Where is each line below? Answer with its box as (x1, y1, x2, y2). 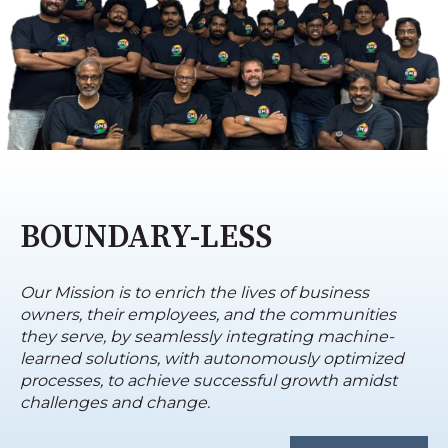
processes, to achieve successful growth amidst (20, 371, 397, 391)
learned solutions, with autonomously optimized (20, 349, 404, 369)
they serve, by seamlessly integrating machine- (20, 327, 394, 347)
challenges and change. (20, 393, 218, 413)
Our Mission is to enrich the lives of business (20, 283, 369, 303)
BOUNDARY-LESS (20, 217, 272, 258)
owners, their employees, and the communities (20, 305, 396, 325)
